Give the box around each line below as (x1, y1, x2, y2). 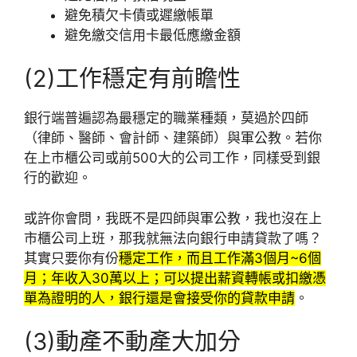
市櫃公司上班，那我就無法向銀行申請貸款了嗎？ (24, 229, 322, 246)
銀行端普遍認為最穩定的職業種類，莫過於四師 (24, 110, 308, 127)
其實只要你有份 (24, 249, 119, 266)
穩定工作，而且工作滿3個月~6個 (119, 249, 321, 266)
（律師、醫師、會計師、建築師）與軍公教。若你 (24, 130, 322, 147)
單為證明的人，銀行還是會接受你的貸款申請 (24, 289, 295, 306)
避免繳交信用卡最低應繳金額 (65, 26, 241, 43)
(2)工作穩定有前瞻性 (24, 65, 241, 93)
